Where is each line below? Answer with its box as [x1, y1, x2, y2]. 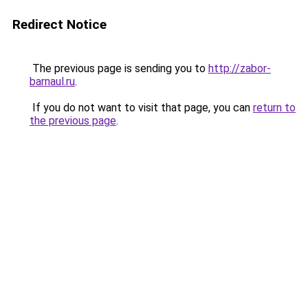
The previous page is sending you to [30, 62, 208, 75]
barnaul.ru [30, 75, 75, 88]
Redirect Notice [12, 16, 107, 32]
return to [253, 101, 296, 114]
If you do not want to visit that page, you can [30, 101, 253, 114]
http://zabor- [208, 62, 271, 75]
